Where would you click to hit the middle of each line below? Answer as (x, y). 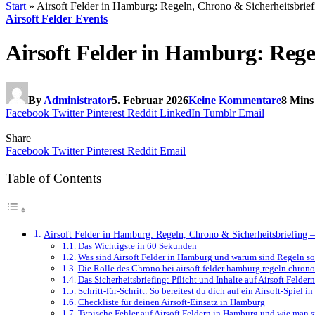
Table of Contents (53, 179)
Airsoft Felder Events (57, 19)
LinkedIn (180, 112)
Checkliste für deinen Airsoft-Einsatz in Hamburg (171, 302)
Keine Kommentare (235, 100)
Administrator (78, 100)
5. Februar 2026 (150, 100)
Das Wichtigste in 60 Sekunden (137, 246)
